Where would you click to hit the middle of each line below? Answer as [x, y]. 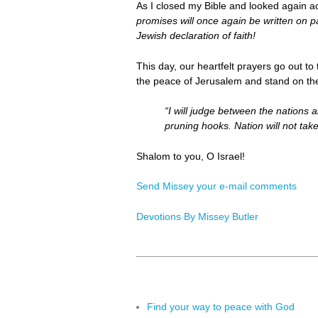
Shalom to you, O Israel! [191, 156]
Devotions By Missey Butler [197, 216]
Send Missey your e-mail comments [216, 186]
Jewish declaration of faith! [196, 36]
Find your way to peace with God [221, 307]
